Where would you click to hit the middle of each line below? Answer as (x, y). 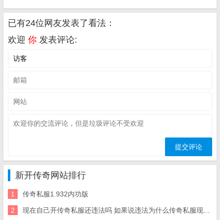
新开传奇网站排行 (51, 175)
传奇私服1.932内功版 (55, 194)
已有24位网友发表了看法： (61, 23)
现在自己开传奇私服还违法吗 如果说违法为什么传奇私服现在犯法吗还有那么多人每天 (113, 210)
